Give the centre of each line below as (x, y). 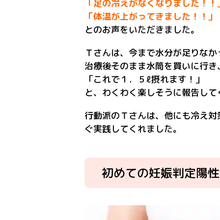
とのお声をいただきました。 (142, 30)
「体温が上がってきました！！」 (151, 16)
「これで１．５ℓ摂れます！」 (144, 79)
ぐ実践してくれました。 (133, 129)
